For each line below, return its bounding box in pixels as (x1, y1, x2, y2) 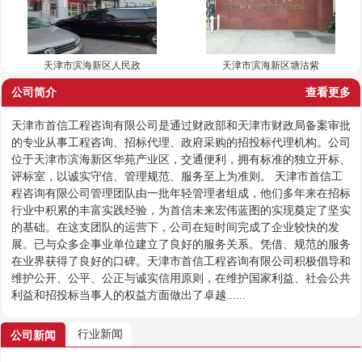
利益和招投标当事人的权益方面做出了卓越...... (11, 289, 246, 301)
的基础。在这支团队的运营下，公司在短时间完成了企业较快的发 (11, 221, 339, 234)
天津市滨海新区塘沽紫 (221, 60, 319, 71)
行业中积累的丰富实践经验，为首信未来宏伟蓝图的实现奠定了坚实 (11, 204, 351, 217)
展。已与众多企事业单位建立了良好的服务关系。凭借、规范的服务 (11, 238, 351, 250)
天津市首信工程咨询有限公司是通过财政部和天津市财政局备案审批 (11, 120, 351, 132)
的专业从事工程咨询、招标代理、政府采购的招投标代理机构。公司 (11, 137, 351, 149)
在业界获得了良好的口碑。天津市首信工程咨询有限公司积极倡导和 (11, 255, 351, 267)
